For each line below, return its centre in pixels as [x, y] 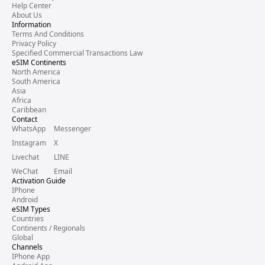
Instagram [29, 143]
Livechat [25, 157]
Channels [27, 247]
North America [36, 72]
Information [31, 24]
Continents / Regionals [49, 228]
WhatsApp [29, 128]
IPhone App [31, 256]
